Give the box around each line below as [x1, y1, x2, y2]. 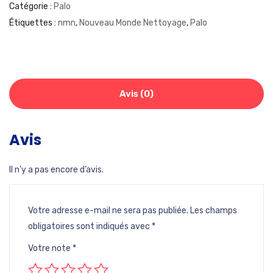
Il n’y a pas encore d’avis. [9, 165, 104, 175]
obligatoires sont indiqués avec [28, 221, 152, 232]
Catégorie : [9, 1, 54, 12]
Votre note [28, 243, 73, 254]
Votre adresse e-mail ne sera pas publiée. [28, 205, 188, 216]
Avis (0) [119, 88, 154, 100]
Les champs [190, 205, 237, 216]
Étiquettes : [9, 18, 58, 29]
